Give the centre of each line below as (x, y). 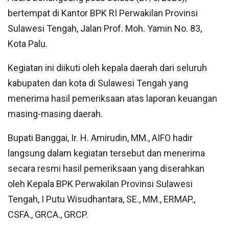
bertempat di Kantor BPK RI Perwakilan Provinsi (103, 13)
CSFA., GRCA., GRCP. (48, 214)
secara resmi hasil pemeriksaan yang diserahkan (106, 168)
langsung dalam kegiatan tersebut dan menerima (106, 153)
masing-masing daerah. (55, 113)
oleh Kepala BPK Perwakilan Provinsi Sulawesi (100, 184)
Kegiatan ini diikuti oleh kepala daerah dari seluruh (107, 67)
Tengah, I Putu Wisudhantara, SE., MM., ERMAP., (101, 199)
